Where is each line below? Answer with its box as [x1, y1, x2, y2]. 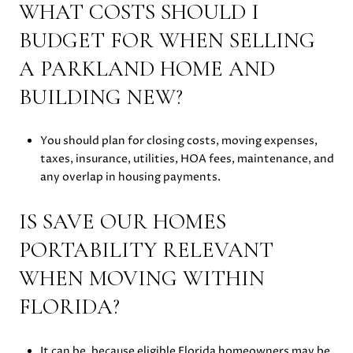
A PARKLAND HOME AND [19, 54, 275, 82]
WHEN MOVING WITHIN [19, 264, 265, 292]
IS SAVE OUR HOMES [19, 207, 226, 235]
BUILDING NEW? [19, 83, 183, 110]
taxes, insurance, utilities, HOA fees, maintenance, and [39, 151, 334, 167]
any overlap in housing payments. [39, 169, 221, 185]
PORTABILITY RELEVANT [19, 236, 273, 263]
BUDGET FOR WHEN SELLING [19, 26, 315, 54]
